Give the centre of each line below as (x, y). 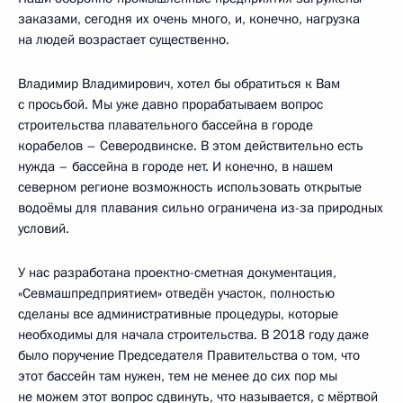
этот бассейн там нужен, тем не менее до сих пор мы (178, 376)
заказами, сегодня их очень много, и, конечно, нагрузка (189, 19)
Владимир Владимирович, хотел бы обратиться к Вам (179, 84)
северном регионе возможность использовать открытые (190, 188)
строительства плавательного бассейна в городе (166, 125)
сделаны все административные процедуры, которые (178, 314)
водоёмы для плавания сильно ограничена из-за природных (201, 208)
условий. (44, 229)
